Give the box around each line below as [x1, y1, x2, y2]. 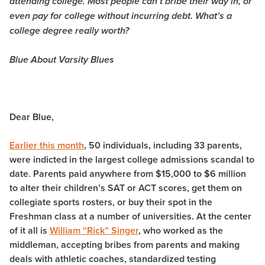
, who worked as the [138, 224, 223, 238]
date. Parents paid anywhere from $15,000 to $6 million [9, 167, 246, 181]
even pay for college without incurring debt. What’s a [9, 11, 232, 22]
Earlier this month [9, 138, 84, 153]
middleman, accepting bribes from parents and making [9, 238, 240, 252]
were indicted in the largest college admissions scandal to [9, 153, 254, 167]
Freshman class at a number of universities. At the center [9, 209, 251, 224]
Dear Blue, [9, 110, 54, 124]
